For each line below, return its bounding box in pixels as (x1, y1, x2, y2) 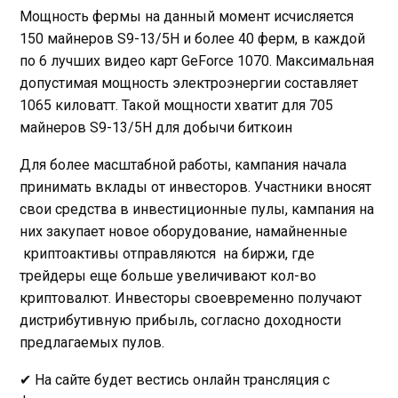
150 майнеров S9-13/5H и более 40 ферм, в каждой (20, 30, 365, 47)
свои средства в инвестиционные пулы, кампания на (20, 201, 374, 218)
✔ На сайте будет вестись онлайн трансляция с (20, 371, 330, 388)
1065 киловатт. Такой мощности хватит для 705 (20, 97, 333, 114)
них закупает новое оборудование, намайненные (20, 223, 347, 240)
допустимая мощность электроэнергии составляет (20, 75, 358, 92)
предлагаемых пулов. (20, 334, 164, 351)
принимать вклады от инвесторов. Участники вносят (20, 179, 371, 195)
